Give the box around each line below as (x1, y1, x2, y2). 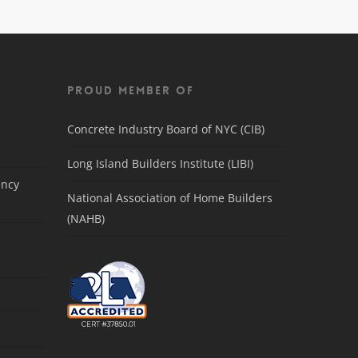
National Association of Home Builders (67, 190, 273, 205)
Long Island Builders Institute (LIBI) (67, 156, 254, 171)
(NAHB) (67, 211, 105, 226)
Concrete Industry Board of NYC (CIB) (67, 121, 265, 137)
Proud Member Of (67, 83, 195, 97)
